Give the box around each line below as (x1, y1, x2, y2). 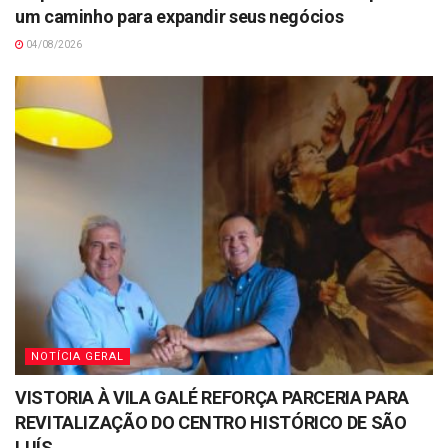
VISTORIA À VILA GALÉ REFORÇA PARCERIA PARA (15, 387, 409, 409)
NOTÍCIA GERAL (31, 350, 124, 364)
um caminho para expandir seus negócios (15, 6, 344, 28)
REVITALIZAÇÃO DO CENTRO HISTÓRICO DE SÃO (15, 412, 407, 434)
